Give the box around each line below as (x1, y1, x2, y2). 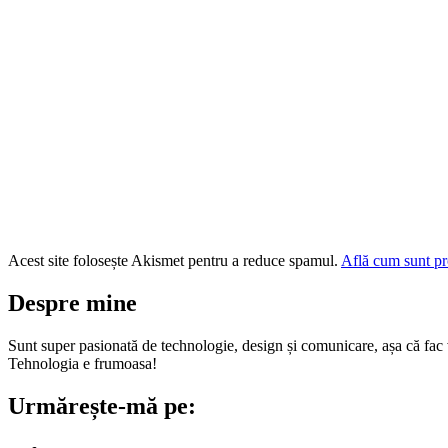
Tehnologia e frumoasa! (8, 355, 157, 373)
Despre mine (8, 290, 137, 317)
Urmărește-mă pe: (8, 393, 196, 420)
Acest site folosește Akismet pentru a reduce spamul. (8, 252, 341, 270)
